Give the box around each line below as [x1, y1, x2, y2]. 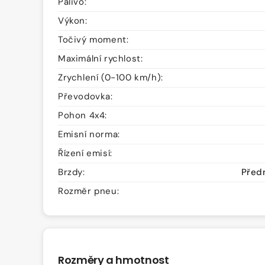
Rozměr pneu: [58, 185, 119, 198]
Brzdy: [58, 166, 85, 179]
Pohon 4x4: [58, 109, 107, 122]
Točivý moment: [58, 34, 129, 46]
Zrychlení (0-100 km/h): [58, 72, 163, 84]
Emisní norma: [58, 128, 120, 141]
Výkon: [58, 15, 88, 27]
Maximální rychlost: [58, 53, 143, 65]
